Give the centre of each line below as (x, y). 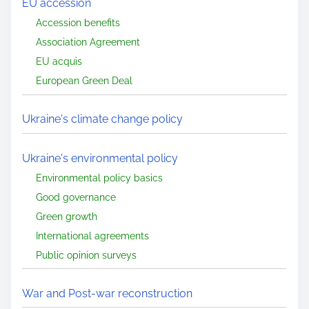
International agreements (92, 235)
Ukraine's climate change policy (102, 119)
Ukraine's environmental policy (100, 158)
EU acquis (59, 61)
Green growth (67, 216)
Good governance (76, 197)
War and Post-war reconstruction (107, 293)
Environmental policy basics (99, 177)
